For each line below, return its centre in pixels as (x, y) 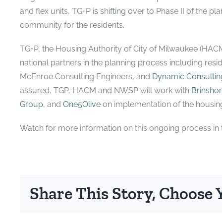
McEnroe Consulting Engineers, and (85, 76)
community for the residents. (72, 25)
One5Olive (82, 104)
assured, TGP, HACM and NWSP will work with (105, 90)
